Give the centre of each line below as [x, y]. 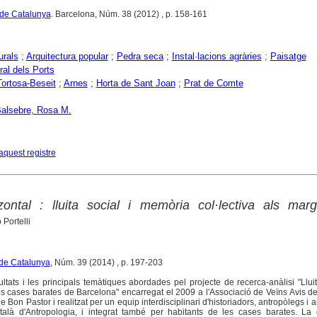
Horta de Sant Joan [136, 83]
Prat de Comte [213, 83]
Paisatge [288, 57]
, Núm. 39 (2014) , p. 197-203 [106, 263]
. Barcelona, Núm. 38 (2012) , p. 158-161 [129, 15]
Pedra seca [140, 57]
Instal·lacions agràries [217, 57]
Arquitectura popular [67, 57]
